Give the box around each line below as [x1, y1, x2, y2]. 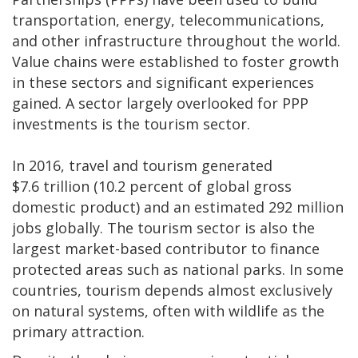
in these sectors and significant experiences [12, 73, 314, 93]
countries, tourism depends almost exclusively [12, 280, 332, 300]
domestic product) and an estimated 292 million [12, 197, 344, 217]
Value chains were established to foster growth [12, 52, 339, 72]
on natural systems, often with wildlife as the [12, 301, 324, 321]
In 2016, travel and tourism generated [12, 156, 272, 176]
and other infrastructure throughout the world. [12, 31, 340, 51]
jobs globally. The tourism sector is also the [12, 218, 315, 238]
